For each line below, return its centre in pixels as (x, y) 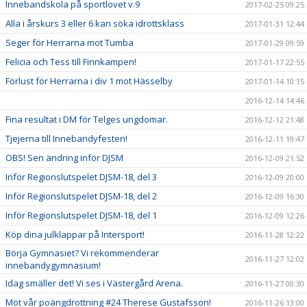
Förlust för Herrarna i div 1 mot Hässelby (89, 81)
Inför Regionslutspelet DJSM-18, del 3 (81, 177)
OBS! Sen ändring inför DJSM (64, 158)
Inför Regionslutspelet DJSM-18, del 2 (81, 196)
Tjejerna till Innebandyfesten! (66, 138)
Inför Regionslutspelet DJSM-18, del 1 (81, 215)
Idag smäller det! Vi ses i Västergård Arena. (94, 283)
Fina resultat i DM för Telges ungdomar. (87, 119)
